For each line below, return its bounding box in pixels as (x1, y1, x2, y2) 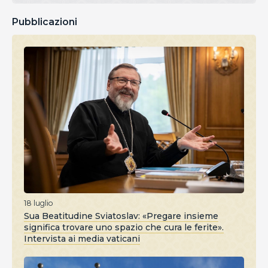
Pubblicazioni (12, 16, 77, 28)
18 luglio (24, 199, 53, 208)
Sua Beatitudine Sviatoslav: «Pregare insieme (24, 211, 218, 222)
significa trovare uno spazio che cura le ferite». (24, 222, 224, 233)
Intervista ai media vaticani (24, 233, 140, 245)
